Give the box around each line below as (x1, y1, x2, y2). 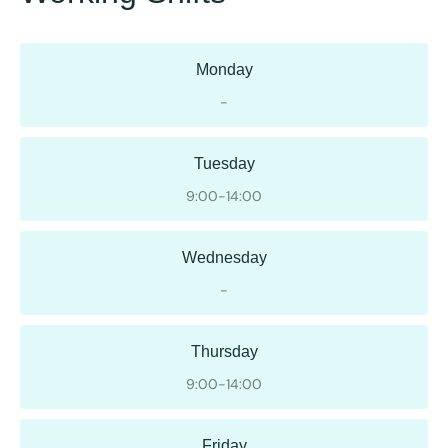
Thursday (190, 342, 258, 360)
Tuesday (193, 154, 255, 172)
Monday (195, 60, 253, 78)
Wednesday (181, 248, 267, 266)
